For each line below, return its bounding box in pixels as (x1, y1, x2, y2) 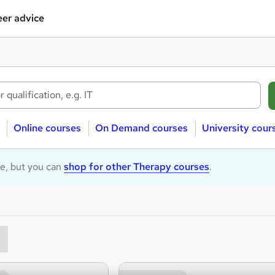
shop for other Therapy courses (64, 160, 209, 173)
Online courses (13, 122, 81, 134)
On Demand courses (95, 122, 188, 134)
